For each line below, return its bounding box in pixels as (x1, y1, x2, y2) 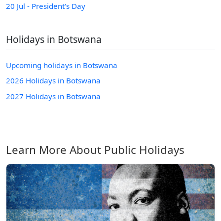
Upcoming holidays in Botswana (6, 60, 117, 71)
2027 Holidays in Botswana (6, 91, 101, 102)
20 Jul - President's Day (6, 1, 85, 11)
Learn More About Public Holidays (6, 142, 184, 157)
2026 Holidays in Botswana (6, 75, 101, 86)
